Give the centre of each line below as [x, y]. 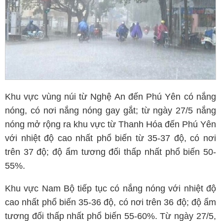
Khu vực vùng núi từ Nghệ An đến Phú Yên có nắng [110, 97]
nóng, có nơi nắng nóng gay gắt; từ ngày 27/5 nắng [110, 110]
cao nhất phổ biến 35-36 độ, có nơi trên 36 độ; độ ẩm [110, 202]
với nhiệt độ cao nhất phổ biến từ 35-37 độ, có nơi [110, 138]
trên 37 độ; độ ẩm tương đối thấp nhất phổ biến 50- [110, 152]
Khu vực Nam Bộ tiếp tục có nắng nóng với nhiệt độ [110, 188]
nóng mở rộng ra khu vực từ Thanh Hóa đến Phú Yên [110, 124]
